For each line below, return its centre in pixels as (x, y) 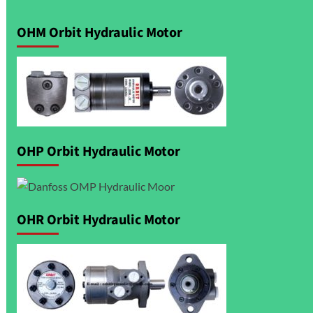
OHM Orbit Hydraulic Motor (99, 33)
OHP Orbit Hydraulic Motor (98, 152)
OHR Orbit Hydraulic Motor (98, 220)
